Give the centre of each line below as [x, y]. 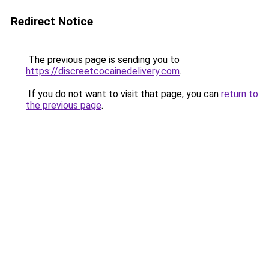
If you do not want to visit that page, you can [123, 94]
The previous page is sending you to [103, 60]
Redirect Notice [52, 21]
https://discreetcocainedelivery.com [103, 71]
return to [240, 94]
